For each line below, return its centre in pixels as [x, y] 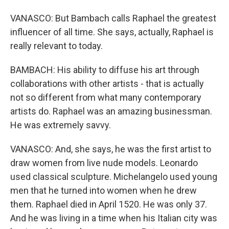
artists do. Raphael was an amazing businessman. [111, 111]
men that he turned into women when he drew [104, 190]
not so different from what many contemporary [106, 97]
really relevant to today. [56, 46]
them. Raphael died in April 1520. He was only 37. [109, 204]
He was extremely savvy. [61, 125]
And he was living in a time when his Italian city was [114, 218]
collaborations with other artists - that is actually [107, 84]
